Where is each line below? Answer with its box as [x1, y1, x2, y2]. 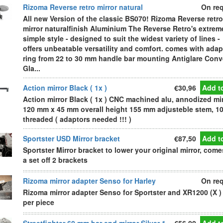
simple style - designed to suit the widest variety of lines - [23, 33, 220, 43]
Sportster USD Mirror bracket [23, 133, 120, 143]
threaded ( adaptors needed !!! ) [23, 114, 131, 124]
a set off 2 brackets [23, 155, 88, 165]
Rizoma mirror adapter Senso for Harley [23, 176, 156, 186]
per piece [23, 197, 54, 207]
